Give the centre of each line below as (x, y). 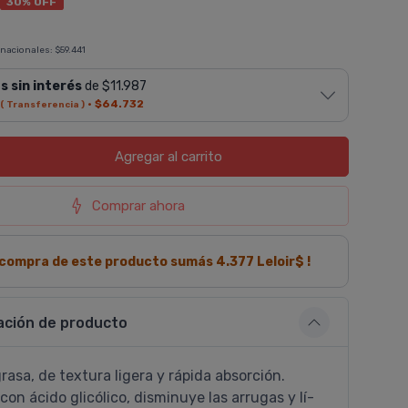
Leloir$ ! (282, 261)
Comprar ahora (138, 206)
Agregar (139, 157)
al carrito (193, 157)
